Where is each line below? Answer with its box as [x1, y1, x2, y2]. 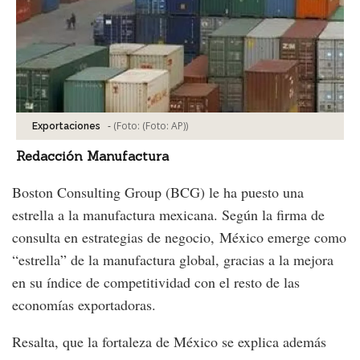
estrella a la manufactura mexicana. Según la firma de [12, 204, 325, 224]
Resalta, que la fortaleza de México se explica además [12, 331, 326, 351]
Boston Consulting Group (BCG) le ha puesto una [12, 182, 304, 202]
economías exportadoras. [12, 294, 156, 314]
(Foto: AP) [142, 118, 186, 133]
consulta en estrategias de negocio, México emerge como [12, 227, 346, 247]
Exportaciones [32, 120, 100, 132]
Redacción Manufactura [16, 147, 169, 164]
